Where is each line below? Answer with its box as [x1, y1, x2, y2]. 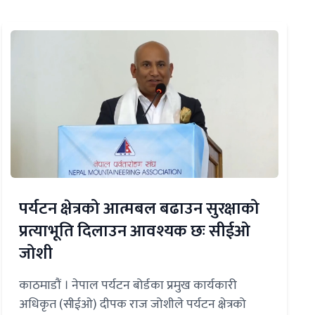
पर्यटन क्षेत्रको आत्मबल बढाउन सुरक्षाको [18, 195, 259, 224]
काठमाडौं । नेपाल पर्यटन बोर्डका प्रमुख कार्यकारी [18, 275, 237, 297]
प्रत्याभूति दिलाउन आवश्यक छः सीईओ [18, 217, 250, 246]
